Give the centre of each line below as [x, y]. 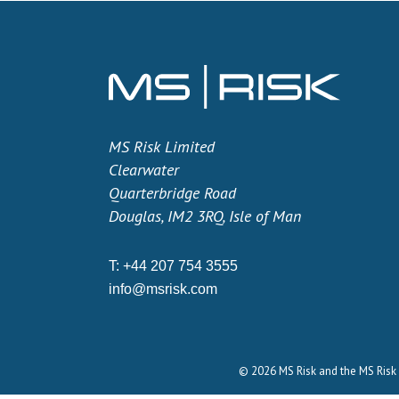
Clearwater [144, 170]
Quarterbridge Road [172, 193]
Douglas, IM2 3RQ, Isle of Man [205, 216]
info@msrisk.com [163, 289]
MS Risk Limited [162, 147]
